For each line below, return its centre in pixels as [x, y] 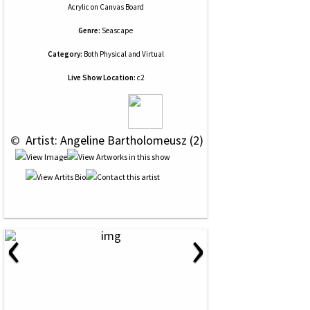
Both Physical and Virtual [123, 54]
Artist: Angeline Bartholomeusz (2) [113, 140]
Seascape [117, 30]
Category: [65, 54]
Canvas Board [121, 7]
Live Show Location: [101, 77]
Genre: [89, 30]
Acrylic [78, 7]
